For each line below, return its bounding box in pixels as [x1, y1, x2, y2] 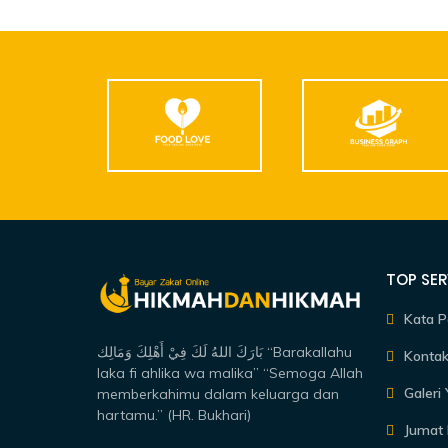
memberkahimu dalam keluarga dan [97, 384, 339, 403]
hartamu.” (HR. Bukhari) [97, 405, 251, 424]
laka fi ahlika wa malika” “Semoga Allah [97, 363, 363, 382]
